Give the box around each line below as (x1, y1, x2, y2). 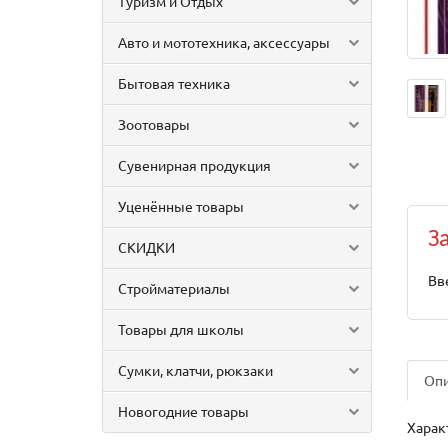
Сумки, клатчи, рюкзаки (118, 361, 273, 379)
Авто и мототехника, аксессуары (118, 33, 330, 51)
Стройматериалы (118, 279, 230, 297)
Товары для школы (118, 320, 244, 338)
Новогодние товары (118, 402, 249, 420)
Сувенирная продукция (118, 156, 271, 174)
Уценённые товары (118, 197, 244, 215)
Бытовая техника (118, 74, 230, 92)
